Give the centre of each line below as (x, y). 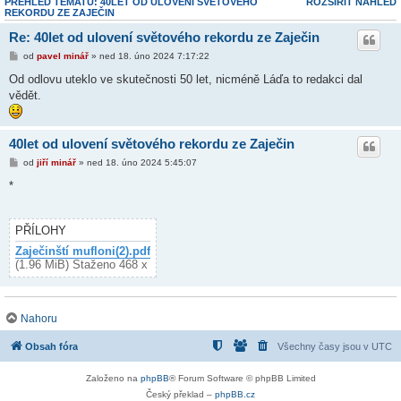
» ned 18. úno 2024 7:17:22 (149, 56)
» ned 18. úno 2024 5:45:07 (136, 163)
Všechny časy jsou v (324, 346)
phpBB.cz (235, 394)
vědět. (25, 96)
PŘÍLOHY (41, 231)
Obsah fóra (51, 346)
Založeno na (113, 378)
